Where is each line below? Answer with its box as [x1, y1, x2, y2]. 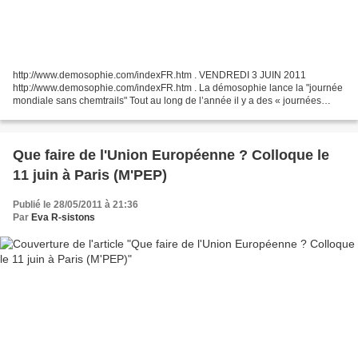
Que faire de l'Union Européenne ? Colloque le [13, 146, 329, 163]
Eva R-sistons [31, 211, 95, 223]
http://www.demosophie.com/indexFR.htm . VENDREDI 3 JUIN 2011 [13, 69, 306, 81]
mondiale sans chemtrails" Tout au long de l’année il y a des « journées [13, 94, 321, 106]
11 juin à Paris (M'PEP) [13, 166, 167, 183]
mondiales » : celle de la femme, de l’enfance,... [13, 107, 218, 119]
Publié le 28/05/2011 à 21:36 [13, 198, 138, 210]
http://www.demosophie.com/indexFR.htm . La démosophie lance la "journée [13, 82, 343, 93]
